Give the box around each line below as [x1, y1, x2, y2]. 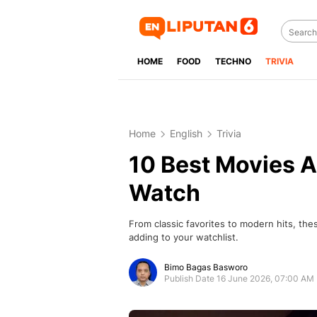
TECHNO [215, 56, 251, 67]
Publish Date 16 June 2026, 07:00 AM [164, 273, 314, 284]
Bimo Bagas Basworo [164, 262, 248, 272]
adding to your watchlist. [129, 231, 238, 243]
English [170, 127, 202, 139]
